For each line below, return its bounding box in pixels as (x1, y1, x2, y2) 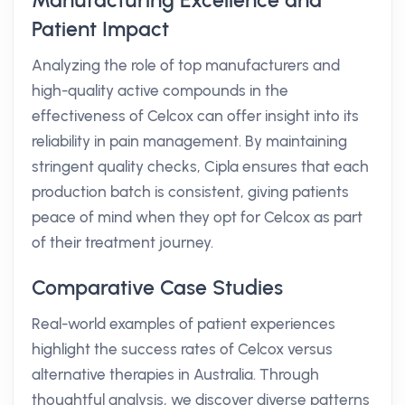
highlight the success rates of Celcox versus (32, 340, 333, 358)
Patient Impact (32, 16, 169, 42)
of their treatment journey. (32, 233, 213, 251)
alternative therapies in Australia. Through (32, 365, 319, 383)
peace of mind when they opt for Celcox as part (32, 208, 363, 226)
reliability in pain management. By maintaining (32, 132, 347, 150)
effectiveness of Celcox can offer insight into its (32, 107, 359, 125)
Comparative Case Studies (32, 275, 283, 300)
